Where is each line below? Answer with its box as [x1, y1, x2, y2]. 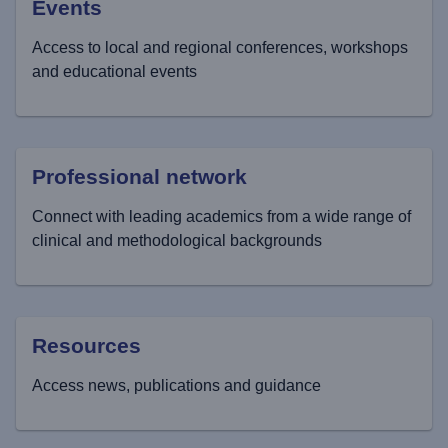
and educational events [32, 62, 197, 80]
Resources [32, 333, 141, 357]
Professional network [32, 164, 247, 188]
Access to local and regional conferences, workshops [32, 38, 408, 56]
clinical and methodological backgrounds [32, 231, 322, 249]
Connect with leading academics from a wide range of [32, 207, 411, 225]
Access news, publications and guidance [32, 376, 321, 394]
